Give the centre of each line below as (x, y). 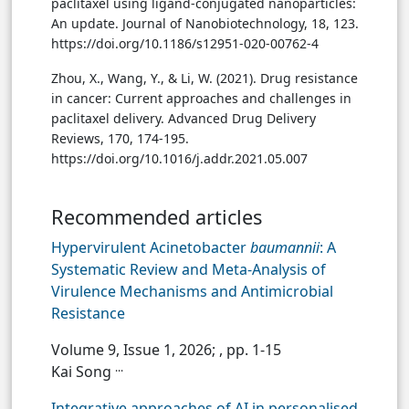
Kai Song (83, 372)
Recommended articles (157, 217)
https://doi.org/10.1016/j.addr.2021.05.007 (179, 159)
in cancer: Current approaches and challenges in (201, 99)
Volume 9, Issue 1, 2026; (135, 350)
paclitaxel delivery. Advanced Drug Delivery (184, 119)
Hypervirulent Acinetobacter (149, 248)
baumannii (283, 248)
